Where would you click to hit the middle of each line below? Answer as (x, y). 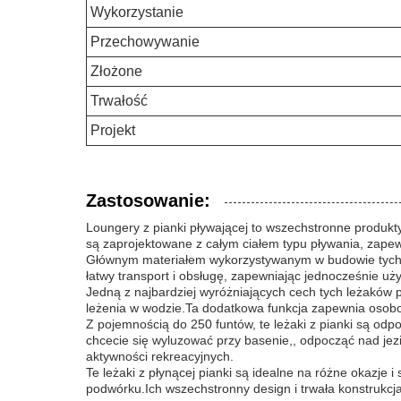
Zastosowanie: (148, 200)
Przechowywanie (145, 42)
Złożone (116, 71)
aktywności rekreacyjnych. (160, 356)
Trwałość (119, 101)
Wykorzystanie (137, 12)
